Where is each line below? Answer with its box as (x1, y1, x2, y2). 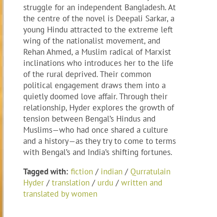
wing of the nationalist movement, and (23, 35, 160, 46)
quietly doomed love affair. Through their (23, 91, 168, 102)
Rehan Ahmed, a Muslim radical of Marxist (23, 46, 171, 58)
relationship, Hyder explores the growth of (23, 102, 174, 113)
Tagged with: (23, 166, 68, 177)
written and (121, 177, 162, 188)
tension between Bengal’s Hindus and (23, 113, 155, 124)
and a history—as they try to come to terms (23, 136, 176, 147)
